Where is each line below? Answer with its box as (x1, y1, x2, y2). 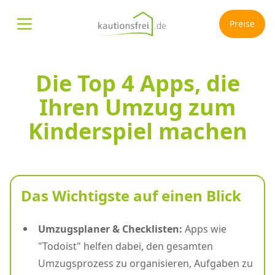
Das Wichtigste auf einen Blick (21, 185, 241, 206)
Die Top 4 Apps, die (35, 68, 240, 98)
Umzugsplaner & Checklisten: (38, 222, 182, 236)
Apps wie (182, 222, 227, 236)
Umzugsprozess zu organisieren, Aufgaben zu (38, 257, 253, 270)
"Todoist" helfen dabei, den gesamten (38, 239, 213, 253)
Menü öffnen (23, 23, 84, 37)
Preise (229, 18, 255, 29)
